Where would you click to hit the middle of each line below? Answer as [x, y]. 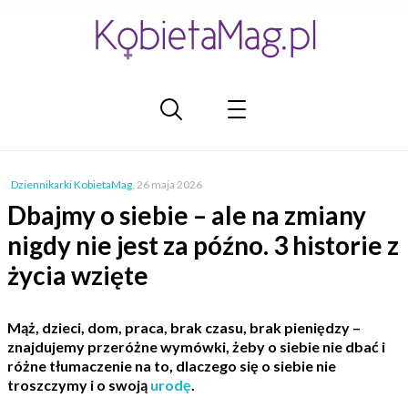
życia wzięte [78, 275]
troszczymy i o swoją [79, 385]
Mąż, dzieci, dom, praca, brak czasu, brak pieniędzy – [184, 327]
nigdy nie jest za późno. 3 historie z [203, 245]
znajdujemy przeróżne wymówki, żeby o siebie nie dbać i [196, 347]
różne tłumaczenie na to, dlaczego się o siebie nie [172, 366]
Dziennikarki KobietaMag [71, 184]
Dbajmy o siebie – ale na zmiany [187, 215]
